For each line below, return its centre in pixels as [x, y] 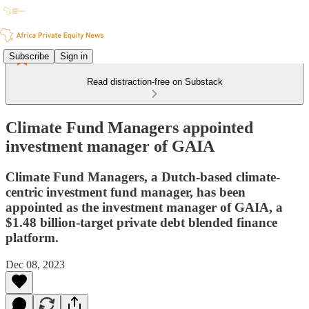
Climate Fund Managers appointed [129, 127]
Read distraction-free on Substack [154, 82]
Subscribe [29, 56]
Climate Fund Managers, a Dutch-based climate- [143, 177]
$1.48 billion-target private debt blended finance [141, 222]
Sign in [74, 56]
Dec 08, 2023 [35, 264]
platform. [32, 237]
